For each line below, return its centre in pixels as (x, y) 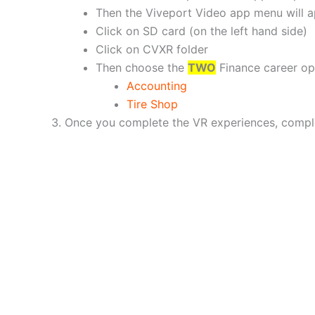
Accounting (157, 85)
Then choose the (142, 67)
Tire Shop (152, 104)
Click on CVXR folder (152, 49)
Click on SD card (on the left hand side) (201, 31)
